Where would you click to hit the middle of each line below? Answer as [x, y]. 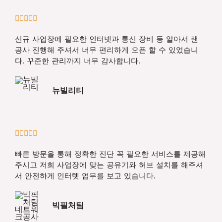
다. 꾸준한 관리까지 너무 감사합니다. [78, 61]
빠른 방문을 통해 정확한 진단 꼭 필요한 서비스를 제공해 [110, 154]
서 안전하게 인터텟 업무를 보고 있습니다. [85, 176]
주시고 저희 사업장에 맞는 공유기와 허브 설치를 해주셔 [109, 165]
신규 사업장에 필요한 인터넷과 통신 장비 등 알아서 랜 [107, 39]
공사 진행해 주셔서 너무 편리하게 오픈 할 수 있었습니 [107, 50]
